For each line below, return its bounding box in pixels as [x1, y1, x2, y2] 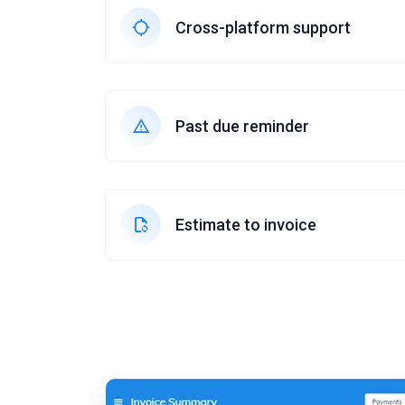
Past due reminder [175, 117, 309, 136]
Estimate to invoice [175, 215, 316, 234]
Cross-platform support [175, 18, 351, 37]
